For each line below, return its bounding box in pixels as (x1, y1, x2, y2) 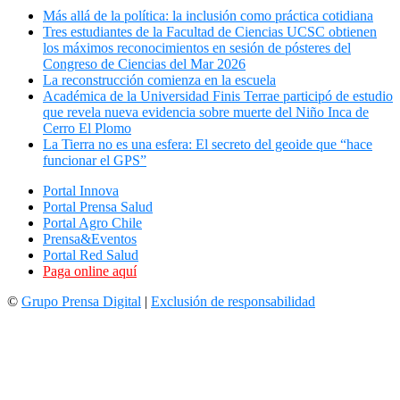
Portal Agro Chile (43, 215, 142, 231)
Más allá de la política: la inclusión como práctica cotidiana (43, 8, 373, 24)
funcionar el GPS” (43, 153, 146, 169)
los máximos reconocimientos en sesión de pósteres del (43, 40, 351, 56)
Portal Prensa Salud (43, 199, 153, 215)
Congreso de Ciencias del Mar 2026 (43, 56, 246, 72)
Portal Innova (43, 183, 119, 199)
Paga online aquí (43, 263, 137, 279)
